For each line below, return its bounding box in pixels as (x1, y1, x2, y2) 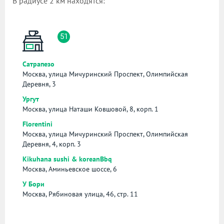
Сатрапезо (22, 59, 54, 68)
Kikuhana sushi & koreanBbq (22, 154, 112, 163)
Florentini (22, 119, 52, 128)
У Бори (22, 179, 44, 188)
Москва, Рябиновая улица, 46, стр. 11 (22, 189, 138, 198)
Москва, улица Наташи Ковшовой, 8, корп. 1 (22, 104, 158, 113)
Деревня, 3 (22, 79, 56, 88)
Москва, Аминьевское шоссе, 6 (22, 164, 117, 173)
